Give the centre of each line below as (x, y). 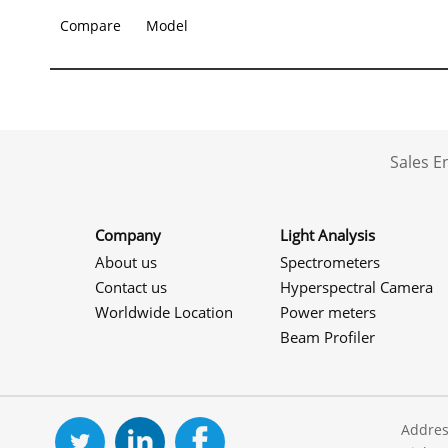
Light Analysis (327, 235)
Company (128, 235)
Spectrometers (330, 262)
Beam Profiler (327, 337)
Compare (90, 25)
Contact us (131, 287)
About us (126, 262)
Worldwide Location (164, 312)
